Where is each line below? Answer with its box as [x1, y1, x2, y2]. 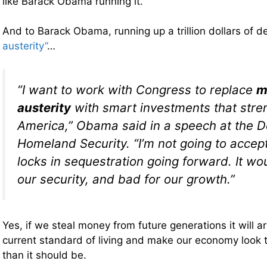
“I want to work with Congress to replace [17, 82, 256, 97]
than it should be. [2, 249, 86, 262]
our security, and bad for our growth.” [17, 171, 235, 187]
